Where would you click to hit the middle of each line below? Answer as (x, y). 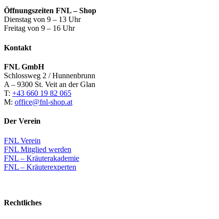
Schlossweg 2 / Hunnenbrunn (50, 75)
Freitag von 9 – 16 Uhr (39, 28)
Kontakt (18, 47)
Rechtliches (23, 202)
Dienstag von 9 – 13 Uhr (42, 20)
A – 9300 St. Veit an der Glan (50, 84)
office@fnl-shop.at (44, 102)
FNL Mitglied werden (38, 149)
